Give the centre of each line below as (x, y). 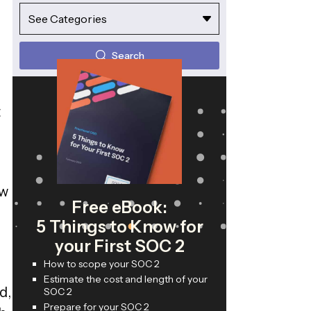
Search (128, 56)
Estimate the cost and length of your (126, 279)
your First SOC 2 (119, 246)
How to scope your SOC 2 (102, 264)
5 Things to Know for (119, 227)
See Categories (68, 19)
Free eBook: (119, 208)
